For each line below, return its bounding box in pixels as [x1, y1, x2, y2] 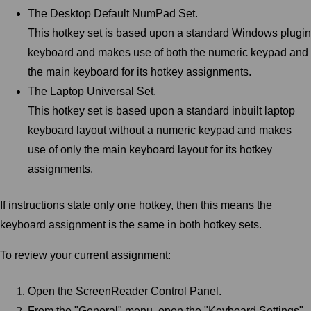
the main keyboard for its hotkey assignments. [28, 65, 251, 78]
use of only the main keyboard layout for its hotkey [28, 143, 272, 155]
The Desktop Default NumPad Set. [28, 7, 198, 19]
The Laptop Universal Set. [28, 85, 156, 97]
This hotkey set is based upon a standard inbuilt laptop [28, 104, 295, 117]
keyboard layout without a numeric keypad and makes [28, 124, 292, 136]
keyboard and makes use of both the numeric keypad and [28, 46, 308, 58]
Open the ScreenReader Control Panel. [28, 285, 221, 297]
